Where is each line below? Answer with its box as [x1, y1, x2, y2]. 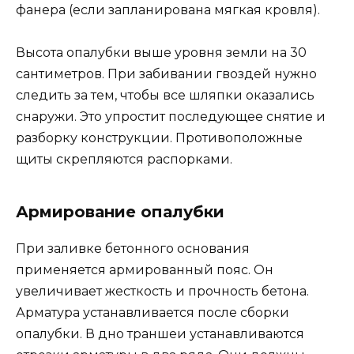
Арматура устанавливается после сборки [16, 305, 289, 321]
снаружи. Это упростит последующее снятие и [16, 109, 326, 125]
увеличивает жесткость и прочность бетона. [16, 284, 309, 299]
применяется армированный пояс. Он [16, 262, 273, 278]
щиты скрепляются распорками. [16, 152, 232, 168]
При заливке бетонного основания [16, 241, 250, 257]
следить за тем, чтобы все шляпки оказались [16, 88, 314, 104]
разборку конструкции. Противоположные [16, 130, 303, 146]
